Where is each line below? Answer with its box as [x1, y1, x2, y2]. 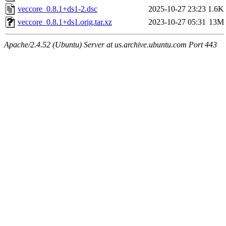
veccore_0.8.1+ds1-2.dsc [18, 5, 97, 14]
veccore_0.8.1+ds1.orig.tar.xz [18, 18, 112, 27]
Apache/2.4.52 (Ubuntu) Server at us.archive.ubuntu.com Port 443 [4, 40, 217, 49]
